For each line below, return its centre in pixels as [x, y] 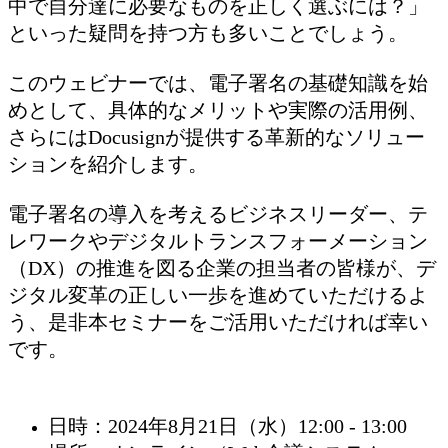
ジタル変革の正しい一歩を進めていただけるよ [218, 294]
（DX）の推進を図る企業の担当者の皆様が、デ [222, 267]
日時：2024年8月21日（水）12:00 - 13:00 [227, 425]
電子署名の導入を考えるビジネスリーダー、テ [218, 213]
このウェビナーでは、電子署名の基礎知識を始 [218, 82]
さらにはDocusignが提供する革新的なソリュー [216, 136]
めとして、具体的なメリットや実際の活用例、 [218, 109]
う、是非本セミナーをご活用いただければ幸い [218, 321]
